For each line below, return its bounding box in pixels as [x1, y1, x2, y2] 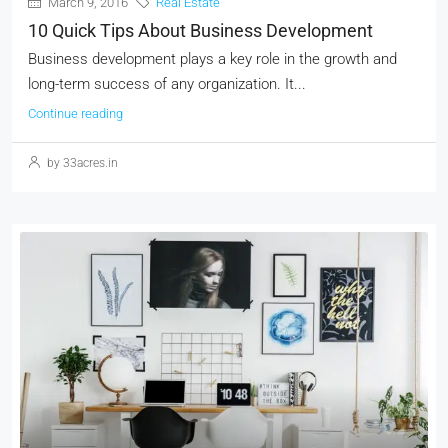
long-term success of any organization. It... [28, 75, 306, 93]
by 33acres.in [44, 156, 118, 170]
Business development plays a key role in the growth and [28, 50, 397, 68]
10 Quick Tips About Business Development [28, 20, 373, 41]
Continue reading [28, 106, 123, 121]
